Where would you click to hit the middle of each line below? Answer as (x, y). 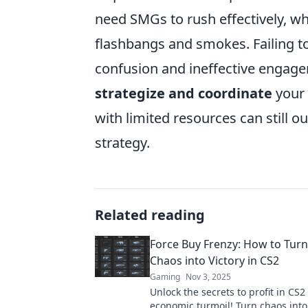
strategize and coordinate (184, 93)
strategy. (122, 143)
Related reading (150, 215)
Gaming (165, 277)
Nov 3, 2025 (208, 277)
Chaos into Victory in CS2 (214, 261)
